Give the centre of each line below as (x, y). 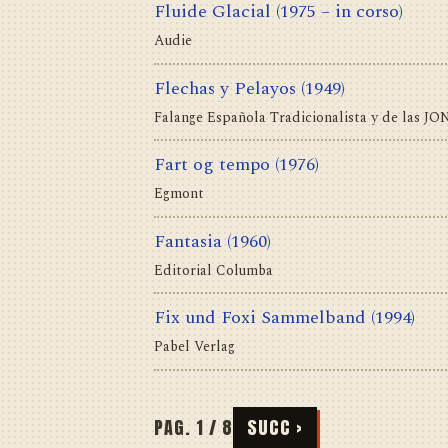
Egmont (179, 194)
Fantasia (188, 241)
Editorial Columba (213, 270)
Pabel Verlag (194, 347)
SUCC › (275, 427)
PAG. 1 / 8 (193, 427)
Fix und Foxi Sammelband (260, 318)
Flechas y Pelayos (225, 88)
